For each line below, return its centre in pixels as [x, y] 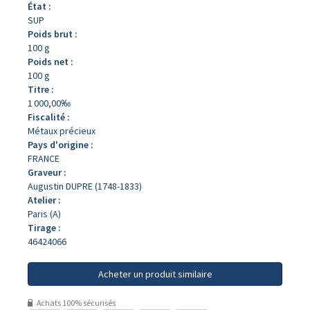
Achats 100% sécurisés [75, 303]
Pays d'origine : [61, 145]
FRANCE [44, 158]
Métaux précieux [62, 131]
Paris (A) [44, 214]
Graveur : [47, 172]
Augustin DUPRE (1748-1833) [85, 186]
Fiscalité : [49, 117]
